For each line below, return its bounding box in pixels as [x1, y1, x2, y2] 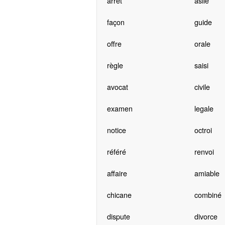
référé [106, 146, 126, 157]
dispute [106, 211, 130, 222]
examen [106, 103, 133, 114]
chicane [106, 189, 132, 200]
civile [194, 81, 210, 92]
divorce [194, 211, 217, 222]
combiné [194, 189, 221, 200]
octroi [194, 125, 212, 136]
